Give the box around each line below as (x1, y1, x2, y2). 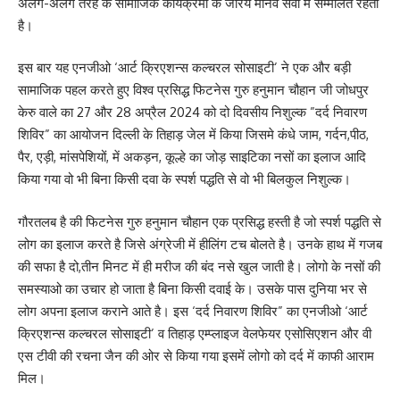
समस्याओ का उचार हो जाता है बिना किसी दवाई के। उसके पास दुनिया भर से (18, 279, 367, 297)
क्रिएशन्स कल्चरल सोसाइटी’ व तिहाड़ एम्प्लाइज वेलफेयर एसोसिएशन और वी (18, 324, 371, 342)
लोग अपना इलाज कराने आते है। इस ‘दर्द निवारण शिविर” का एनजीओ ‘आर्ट (18, 302, 368, 320)
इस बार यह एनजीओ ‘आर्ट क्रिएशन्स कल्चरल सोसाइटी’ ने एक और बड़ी (18, 59, 351, 77)
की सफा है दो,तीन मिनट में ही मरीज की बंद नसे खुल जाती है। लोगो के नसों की (18, 257, 380, 275)
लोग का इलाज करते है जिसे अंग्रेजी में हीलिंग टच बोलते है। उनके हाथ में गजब (18, 235, 382, 253)
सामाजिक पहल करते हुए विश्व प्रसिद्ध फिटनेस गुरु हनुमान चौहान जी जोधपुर (18, 81, 369, 99)
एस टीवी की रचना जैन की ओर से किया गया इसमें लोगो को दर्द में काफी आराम (18, 346, 374, 364)
